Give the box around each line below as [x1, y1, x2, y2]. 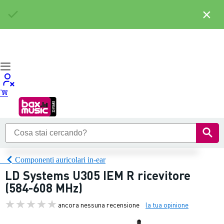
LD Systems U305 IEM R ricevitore [5, 167, 190, 183]
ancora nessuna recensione [58, 199, 139, 209]
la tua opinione [145, 199, 188, 209]
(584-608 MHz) [5, 180, 82, 195]
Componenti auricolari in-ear [15, 155, 105, 164]
